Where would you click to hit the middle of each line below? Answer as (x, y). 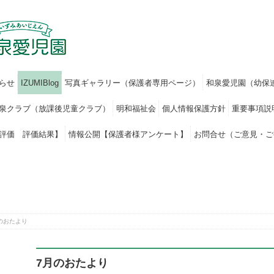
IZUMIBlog (40, 83)
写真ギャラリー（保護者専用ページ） (132, 83)
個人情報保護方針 (194, 109)
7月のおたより (72, 263)
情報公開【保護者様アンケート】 (128, 134)
